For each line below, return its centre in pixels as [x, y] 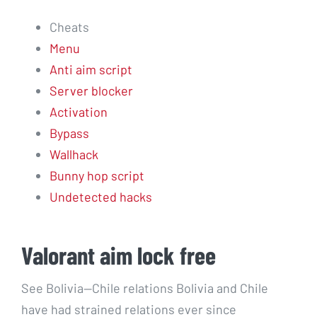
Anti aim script [91, 69]
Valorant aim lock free [119, 255]
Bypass [69, 133]
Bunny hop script [97, 175]
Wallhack [74, 154]
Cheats [69, 27]
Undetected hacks [101, 197]
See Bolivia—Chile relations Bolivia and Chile [145, 288]
